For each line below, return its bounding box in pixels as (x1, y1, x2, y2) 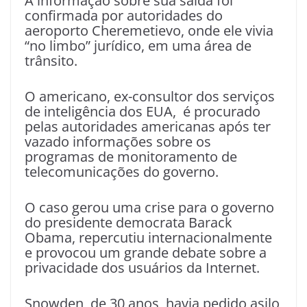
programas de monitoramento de (25, 147, 237, 166)
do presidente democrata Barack (25, 212, 232, 232)
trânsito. (25, 51, 77, 70)
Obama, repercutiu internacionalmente (25, 228, 272, 247)
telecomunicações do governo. (25, 162, 219, 181)
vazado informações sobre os (25, 132, 211, 151)
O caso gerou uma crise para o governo (25, 197, 274, 217)
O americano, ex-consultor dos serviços (25, 86, 275, 106)
